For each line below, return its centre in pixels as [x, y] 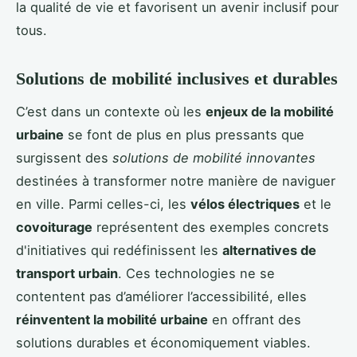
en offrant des [255, 319]
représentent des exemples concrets [211, 227]
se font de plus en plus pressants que [184, 134]
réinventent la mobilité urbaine [112, 319]
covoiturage [54, 227]
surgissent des [64, 157]
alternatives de [269, 250]
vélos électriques [245, 204]
